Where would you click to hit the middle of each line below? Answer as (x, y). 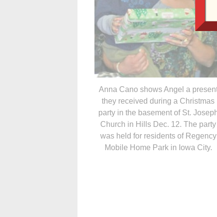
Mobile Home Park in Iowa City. (158, 147)
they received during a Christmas (158, 101)
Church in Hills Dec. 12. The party (158, 124)
